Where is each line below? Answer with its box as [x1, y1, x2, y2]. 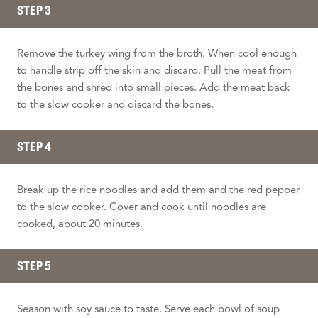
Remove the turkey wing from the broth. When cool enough [17, 46, 297, 60]
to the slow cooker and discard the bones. [17, 97, 214, 111]
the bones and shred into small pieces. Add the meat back [17, 80, 290, 94]
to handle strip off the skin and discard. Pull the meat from [17, 63, 292, 77]
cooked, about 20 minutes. [17, 216, 143, 230]
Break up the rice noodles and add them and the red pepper [17, 182, 300, 196]
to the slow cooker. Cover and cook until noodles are [17, 199, 266, 213]
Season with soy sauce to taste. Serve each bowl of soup [17, 302, 280, 315]
